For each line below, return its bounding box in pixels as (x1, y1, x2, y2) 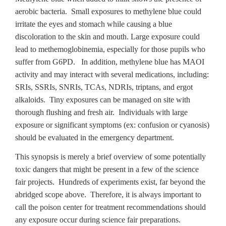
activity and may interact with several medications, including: (15, 70, 209, 79)
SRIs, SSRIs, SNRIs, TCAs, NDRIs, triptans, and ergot (15, 83, 193, 91)
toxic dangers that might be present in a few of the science (15, 165, 199, 174)
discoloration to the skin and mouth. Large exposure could (15, 32, 200, 41)
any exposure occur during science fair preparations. (15, 215, 181, 224)
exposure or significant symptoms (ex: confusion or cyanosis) (15, 121, 209, 129)
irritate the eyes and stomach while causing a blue (15, 20, 172, 28)
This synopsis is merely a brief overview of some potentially (15, 152, 206, 161)
